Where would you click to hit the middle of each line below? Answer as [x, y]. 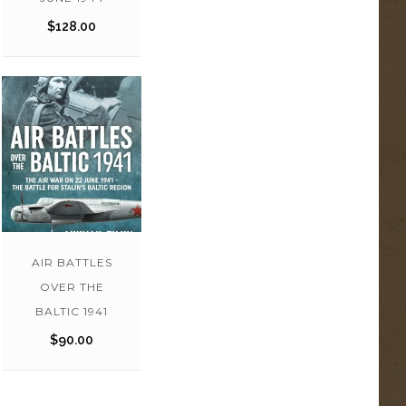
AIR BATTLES [72, 262]
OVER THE [72, 286]
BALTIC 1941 [72, 311]
